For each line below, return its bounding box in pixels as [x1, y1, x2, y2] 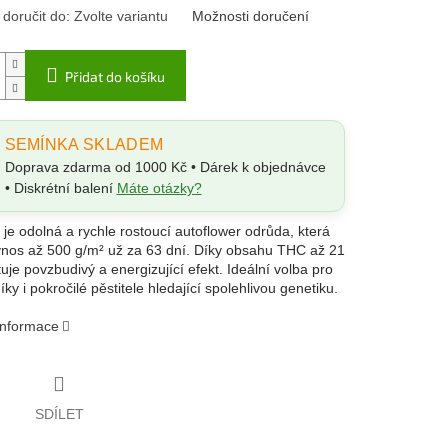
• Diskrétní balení [4, 180, 117, 197]
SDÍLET [34, 405, 84, 422]
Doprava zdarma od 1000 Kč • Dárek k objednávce [4, 159, 326, 176]
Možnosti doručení [191, 8, 309, 25]
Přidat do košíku [64, 68, 165, 86]
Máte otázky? [116, 180, 202, 197]
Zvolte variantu [73, 8, 168, 25]
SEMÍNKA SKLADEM [4, 136, 164, 154]
